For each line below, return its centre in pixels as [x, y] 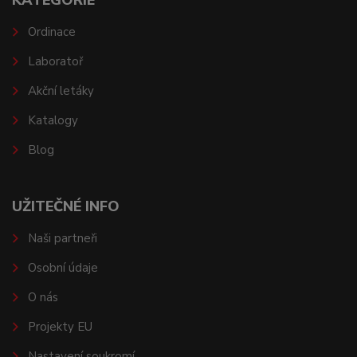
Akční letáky [61, 91]
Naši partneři [62, 239]
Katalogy [53, 121]
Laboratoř [55, 62]
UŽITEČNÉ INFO [66, 207]
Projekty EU [60, 327]
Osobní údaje [63, 268]
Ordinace [51, 32]
